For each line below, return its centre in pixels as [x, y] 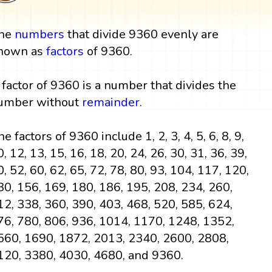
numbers [40, 34]
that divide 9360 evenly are [142, 34]
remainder [111, 102]
